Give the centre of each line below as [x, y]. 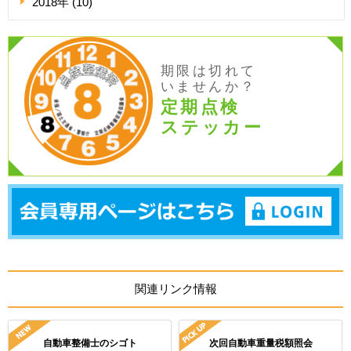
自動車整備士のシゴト [90, 343]
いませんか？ [209, 87]
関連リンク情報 [175, 289]
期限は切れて [209, 71]
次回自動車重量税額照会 [261, 343]
